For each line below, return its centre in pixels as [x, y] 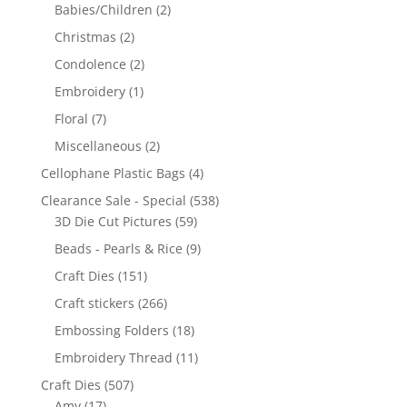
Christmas [85, 37]
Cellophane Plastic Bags [113, 174]
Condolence [90, 65]
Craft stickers [94, 303]
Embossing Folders [111, 331]
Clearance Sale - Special [113, 201]
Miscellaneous [98, 146]
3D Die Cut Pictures [113, 222]
